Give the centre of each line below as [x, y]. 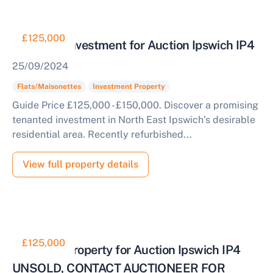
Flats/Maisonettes [49, 87]
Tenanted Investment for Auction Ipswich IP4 [133, 45]
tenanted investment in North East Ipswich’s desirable [134, 120]
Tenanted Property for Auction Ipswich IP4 [126, 250]
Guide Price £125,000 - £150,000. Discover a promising [135, 105]
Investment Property [129, 87]
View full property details [80, 164]
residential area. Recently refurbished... [102, 134]
